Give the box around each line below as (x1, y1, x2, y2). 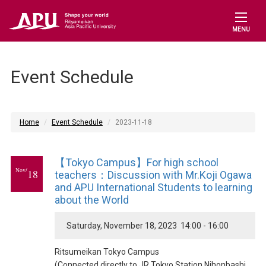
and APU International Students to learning (54, 181, 252, 194)
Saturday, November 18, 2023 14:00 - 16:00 (66, 221, 229, 230)
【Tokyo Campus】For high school (54, 156, 218, 169)
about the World (54, 194, 129, 206)
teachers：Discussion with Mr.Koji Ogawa (54, 169, 252, 181)
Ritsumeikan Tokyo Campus (54, 247, 159, 256)
